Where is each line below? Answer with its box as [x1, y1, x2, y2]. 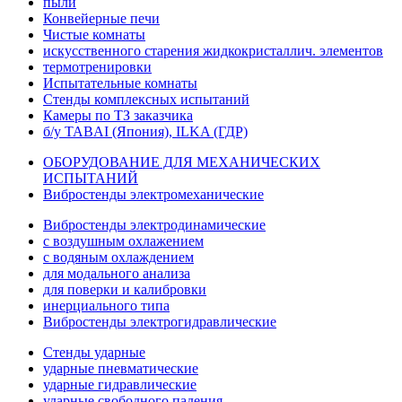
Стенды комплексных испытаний [43, 92, 249, 107]
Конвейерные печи [43, 11, 160, 26]
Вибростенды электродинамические [43, 217, 266, 232]
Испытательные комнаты [43, 75, 197, 91]
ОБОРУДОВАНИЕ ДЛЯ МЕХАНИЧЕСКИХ [43, 154, 320, 170]
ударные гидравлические [43, 377, 197, 392]
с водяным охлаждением [43, 249, 194, 265]
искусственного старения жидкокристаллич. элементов [43, 43, 383, 58]
